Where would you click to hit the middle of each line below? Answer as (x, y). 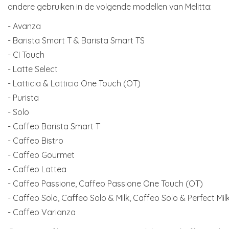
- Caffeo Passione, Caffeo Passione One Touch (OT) (105, 183)
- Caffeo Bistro (36, 140)
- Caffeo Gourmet (41, 155)
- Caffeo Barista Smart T (54, 126)
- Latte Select (33, 69)
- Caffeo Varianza (42, 212)
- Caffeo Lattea (37, 169)
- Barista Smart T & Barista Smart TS (76, 40)
